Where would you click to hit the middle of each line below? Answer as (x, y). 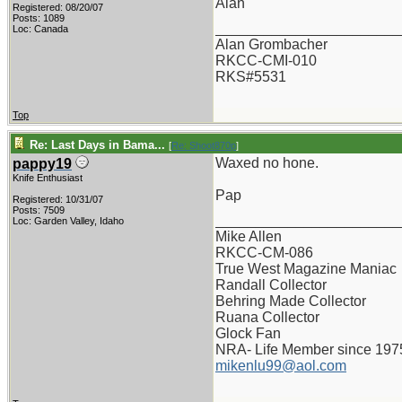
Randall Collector (271, 285)
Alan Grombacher (271, 44)
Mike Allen (249, 236)
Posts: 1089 (39, 18)
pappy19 (42, 164)
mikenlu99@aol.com (281, 366)
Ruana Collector (267, 317)
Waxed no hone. (267, 163)
